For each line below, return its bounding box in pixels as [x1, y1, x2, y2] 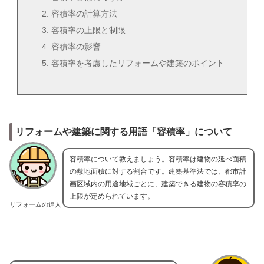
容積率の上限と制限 [51, 25, 126, 35]
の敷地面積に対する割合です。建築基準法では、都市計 [70, 167, 246, 176]
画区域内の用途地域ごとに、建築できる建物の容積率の [70, 179, 246, 188]
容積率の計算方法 [51, 9, 118, 19]
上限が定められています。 [70, 192, 154, 200]
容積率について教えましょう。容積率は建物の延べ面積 [70, 154, 246, 163]
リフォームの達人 [9, 201, 61, 208]
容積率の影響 [51, 42, 101, 52]
